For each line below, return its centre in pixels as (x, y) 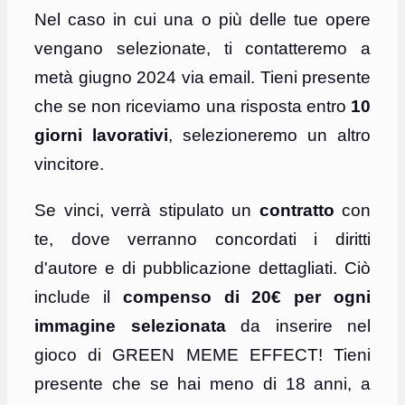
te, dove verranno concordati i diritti (202, 240)
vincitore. (69, 165)
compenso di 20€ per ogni (247, 297)
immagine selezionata (130, 326)
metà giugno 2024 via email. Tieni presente (202, 78)
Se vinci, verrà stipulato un (147, 211)
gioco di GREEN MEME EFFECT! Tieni (202, 355)
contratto (297, 211)
